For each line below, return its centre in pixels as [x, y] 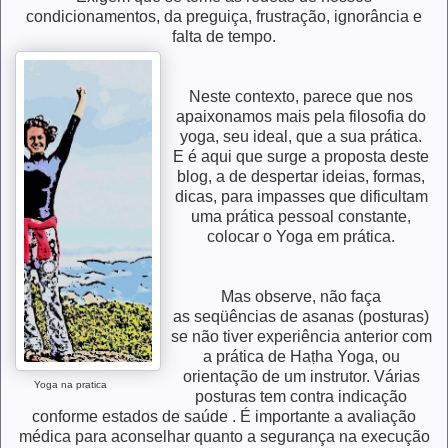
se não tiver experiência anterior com [301, 336]
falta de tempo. [224, 36]
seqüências [235, 316]
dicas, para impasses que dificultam [301, 196]
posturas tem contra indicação [301, 396]
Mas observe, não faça [301, 296]
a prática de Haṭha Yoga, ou [301, 356]
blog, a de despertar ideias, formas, [301, 176]
